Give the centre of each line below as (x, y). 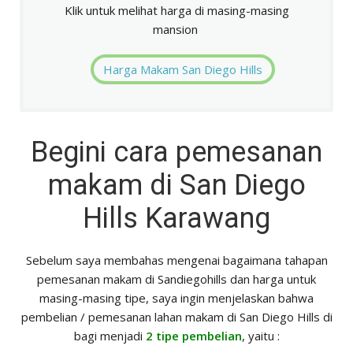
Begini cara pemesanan (176, 152)
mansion (176, 30)
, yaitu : (260, 336)
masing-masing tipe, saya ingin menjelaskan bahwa (176, 298)
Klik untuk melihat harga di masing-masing (176, 11)
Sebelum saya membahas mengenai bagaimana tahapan (176, 260)
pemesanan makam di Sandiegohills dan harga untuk (176, 279)
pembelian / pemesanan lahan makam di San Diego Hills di (176, 317)
